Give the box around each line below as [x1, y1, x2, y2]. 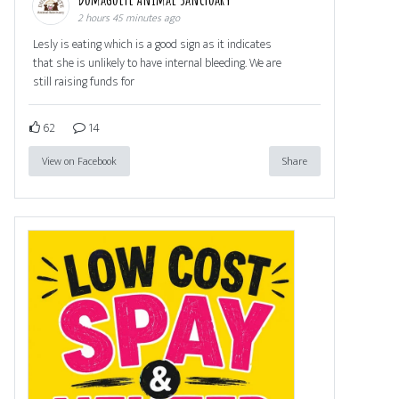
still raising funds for [33, 70, 134, 92]
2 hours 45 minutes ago [77, 8, 180, 27]
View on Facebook [42, 151, 117, 170]
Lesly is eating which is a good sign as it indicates [33, 33, 272, 54]
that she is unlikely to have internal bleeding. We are [33, 52, 281, 73]
